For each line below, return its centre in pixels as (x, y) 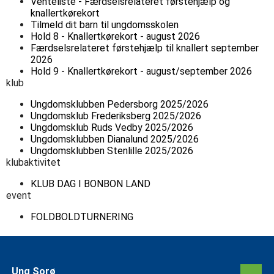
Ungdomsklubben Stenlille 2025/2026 (112, 150)
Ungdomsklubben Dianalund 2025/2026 (115, 139)
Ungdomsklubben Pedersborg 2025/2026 (120, 104)
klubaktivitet (34, 162)
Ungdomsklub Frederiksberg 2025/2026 (116, 116)
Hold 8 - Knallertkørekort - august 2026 (116, 36)
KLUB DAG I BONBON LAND (91, 183)
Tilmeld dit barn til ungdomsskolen (105, 24)
